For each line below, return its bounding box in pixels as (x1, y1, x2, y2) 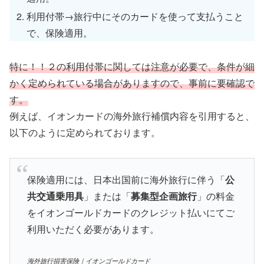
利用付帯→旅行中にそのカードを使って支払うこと (27, 9, 244, 24)
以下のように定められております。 (9, 125, 160, 139)
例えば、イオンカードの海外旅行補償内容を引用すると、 (9, 108, 255, 123)
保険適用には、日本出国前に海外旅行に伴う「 (27, 173, 225, 187)
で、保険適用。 (27, 26, 93, 40)
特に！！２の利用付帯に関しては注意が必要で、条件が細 (9, 59, 255, 73)
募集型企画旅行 (130, 189, 197, 203)
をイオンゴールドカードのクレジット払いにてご (27, 206, 235, 220)
